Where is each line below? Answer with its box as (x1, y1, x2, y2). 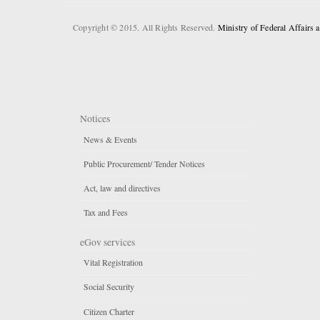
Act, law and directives (84, 182, 161, 194)
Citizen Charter (84, 305, 134, 317)
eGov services (80, 235, 135, 249)
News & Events (84, 133, 137, 145)
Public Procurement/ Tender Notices (84, 158, 205, 170)
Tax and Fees (84, 206, 128, 219)
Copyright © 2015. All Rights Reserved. (73, 21, 218, 33)
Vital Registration (84, 256, 143, 269)
